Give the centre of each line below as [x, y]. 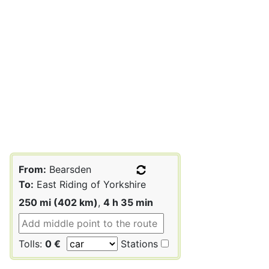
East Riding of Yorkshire [90, 184]
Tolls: [32, 243]
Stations [138, 243]
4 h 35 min [128, 202]
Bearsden [69, 169]
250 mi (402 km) [58, 202]
